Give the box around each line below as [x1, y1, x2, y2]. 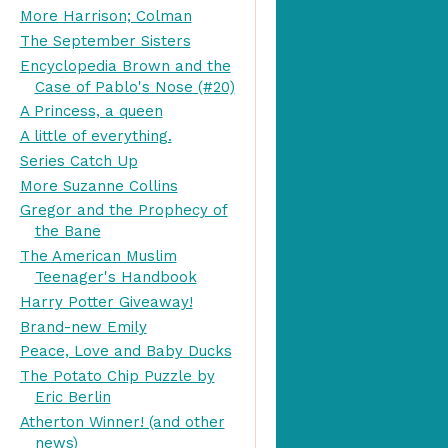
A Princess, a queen [19, 102, 163, 121]
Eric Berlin [34, 388, 111, 406]
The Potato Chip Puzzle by [19, 367, 215, 385]
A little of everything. [19, 127, 172, 145]
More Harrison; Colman [19, 7, 192, 25]
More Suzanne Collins [19, 176, 178, 195]
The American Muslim [19, 247, 177, 265]
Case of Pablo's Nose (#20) [34, 77, 235, 96]
